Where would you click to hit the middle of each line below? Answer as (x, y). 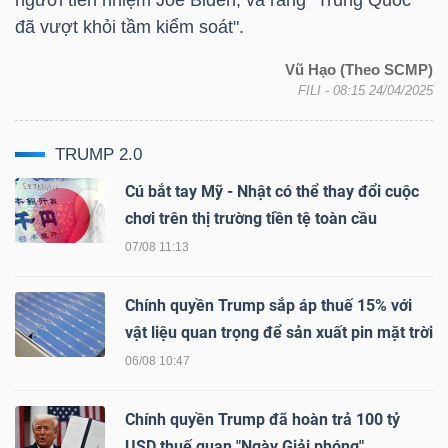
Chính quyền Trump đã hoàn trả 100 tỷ (262, 419)
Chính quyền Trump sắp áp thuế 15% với (268, 305)
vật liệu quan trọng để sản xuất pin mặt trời (279, 332)
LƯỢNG (66, 341)
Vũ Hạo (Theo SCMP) (359, 69)
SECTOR (56, 170)
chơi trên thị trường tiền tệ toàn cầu (251, 218)
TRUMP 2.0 (98, 154)
